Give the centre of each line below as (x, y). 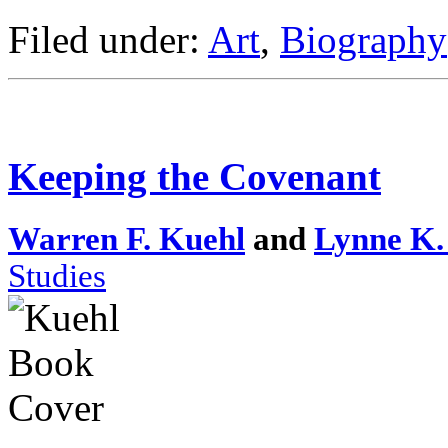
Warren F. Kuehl (126, 238)
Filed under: (108, 39)
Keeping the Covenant (194, 177)
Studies (57, 275)
